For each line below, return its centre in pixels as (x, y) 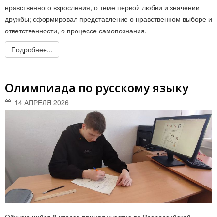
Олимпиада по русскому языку (97, 87)
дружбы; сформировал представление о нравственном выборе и (108, 19)
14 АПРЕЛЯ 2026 (42, 102)
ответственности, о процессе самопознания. (76, 30)
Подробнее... (32, 49)
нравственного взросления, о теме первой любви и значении (102, 7)
